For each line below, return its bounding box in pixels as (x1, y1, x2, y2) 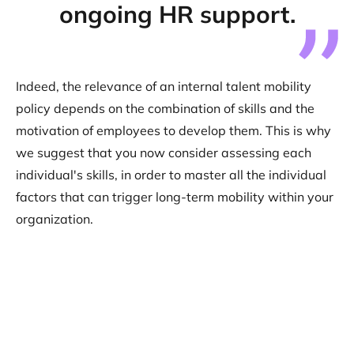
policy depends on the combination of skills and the (16, 100, 314, 116)
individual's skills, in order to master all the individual (16, 167, 326, 183)
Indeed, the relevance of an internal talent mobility (16, 78, 311, 94)
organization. (16, 211, 93, 227)
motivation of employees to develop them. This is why (16, 122, 331, 138)
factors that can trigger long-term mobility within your (16, 189, 333, 205)
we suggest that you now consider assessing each (16, 145, 311, 160)
